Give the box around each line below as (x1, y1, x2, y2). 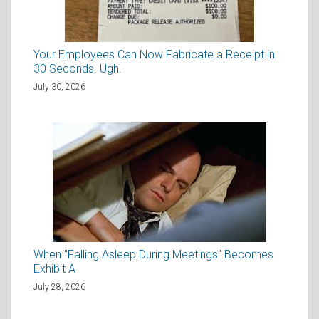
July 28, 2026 (33, 282, 85, 293)
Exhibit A (33, 262, 75, 276)
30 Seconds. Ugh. (33, 62, 122, 76)
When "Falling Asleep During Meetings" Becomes (33, 248, 273, 262)
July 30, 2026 (33, 82, 85, 93)
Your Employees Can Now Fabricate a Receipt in (33, 48, 275, 62)
